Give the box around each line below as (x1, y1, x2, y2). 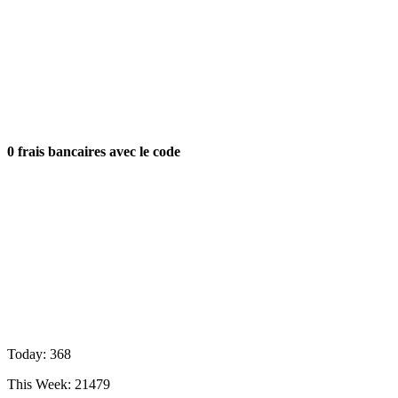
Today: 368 (7, 346, 71, 362)
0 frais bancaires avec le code (7, 143, 180, 159)
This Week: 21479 (7, 377, 110, 392)
